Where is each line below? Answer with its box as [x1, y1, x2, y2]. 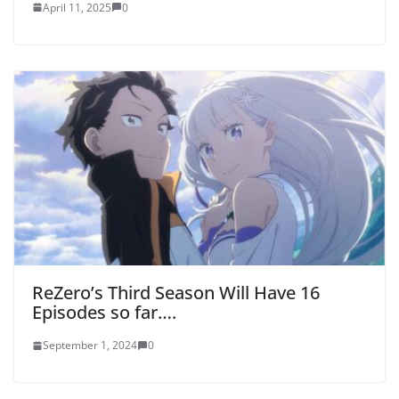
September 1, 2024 [43, 338, 137, 354]
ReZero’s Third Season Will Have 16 [32, 281, 320, 305]
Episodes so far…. [32, 300, 176, 325]
